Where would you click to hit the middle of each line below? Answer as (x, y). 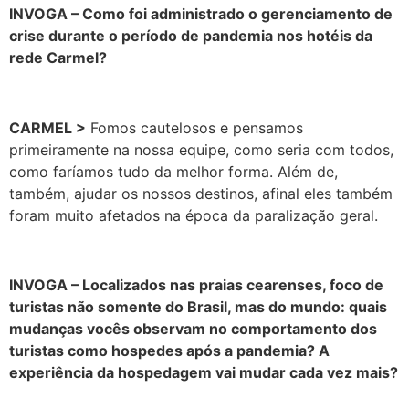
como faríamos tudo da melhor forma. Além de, (173, 171)
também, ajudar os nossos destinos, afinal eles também (201, 193)
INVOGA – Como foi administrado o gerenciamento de (201, 13)
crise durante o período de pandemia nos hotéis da (191, 35)
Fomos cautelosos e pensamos (194, 127)
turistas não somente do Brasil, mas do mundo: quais (198, 307)
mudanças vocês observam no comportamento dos (193, 329)
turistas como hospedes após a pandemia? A (169, 351)
